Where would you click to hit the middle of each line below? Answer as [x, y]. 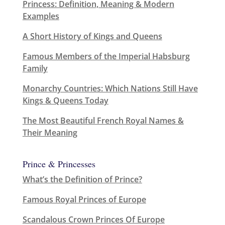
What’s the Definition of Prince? [82, 179]
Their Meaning [50, 132]
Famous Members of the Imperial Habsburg [106, 56]
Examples [41, 16]
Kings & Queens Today [65, 100]
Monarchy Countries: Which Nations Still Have [110, 88]
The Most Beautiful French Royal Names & [103, 120]
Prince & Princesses [59, 163]
